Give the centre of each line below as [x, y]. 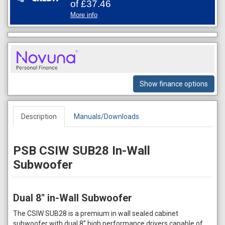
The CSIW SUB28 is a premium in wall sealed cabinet [96, 213]
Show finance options [174, 84]
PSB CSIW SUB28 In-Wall [82, 150]
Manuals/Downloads [106, 116]
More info [84, 15]
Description [39, 116]
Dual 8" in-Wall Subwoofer [73, 198]
